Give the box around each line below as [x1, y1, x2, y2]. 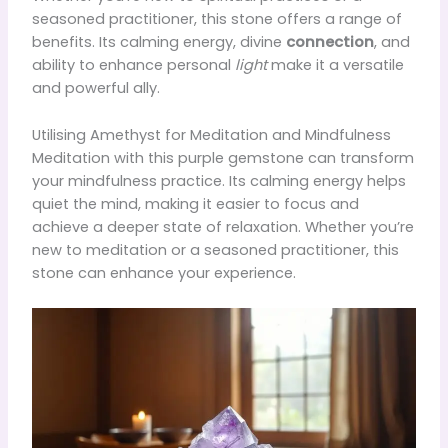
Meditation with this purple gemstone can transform [31, 147, 414, 168]
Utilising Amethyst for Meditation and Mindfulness [31, 124, 391, 145]
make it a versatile [266, 55, 404, 76]
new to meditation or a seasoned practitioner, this [31, 239, 399, 260]
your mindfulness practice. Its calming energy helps [31, 170, 406, 191]
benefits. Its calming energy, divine [31, 32, 286, 53]
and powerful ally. [31, 78, 160, 99]
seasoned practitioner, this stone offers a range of [31, 9, 402, 30]
